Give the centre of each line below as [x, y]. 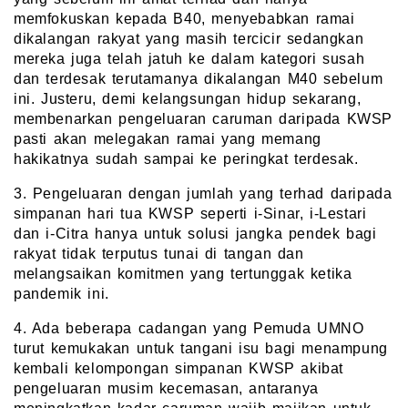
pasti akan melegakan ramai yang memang [168, 139]
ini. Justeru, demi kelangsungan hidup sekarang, [188, 99]
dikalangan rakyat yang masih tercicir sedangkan [189, 39]
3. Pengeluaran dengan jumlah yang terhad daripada [203, 194]
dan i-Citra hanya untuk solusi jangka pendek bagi [195, 234]
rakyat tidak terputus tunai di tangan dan [159, 254]
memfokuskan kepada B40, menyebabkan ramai [184, 19]
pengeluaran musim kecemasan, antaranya [166, 389]
